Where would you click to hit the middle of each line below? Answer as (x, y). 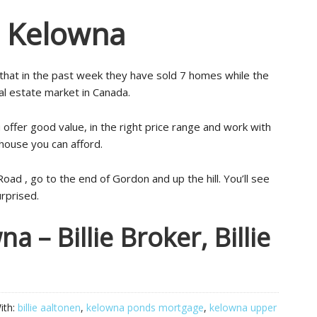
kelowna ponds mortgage (145, 307)
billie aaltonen (49, 307)
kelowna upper (243, 307)
